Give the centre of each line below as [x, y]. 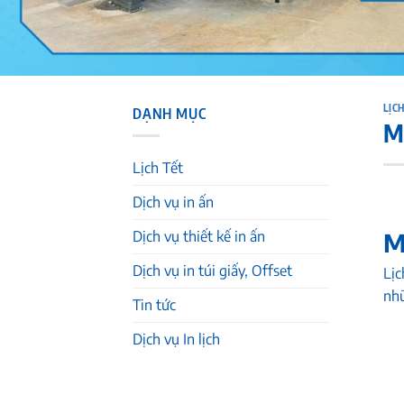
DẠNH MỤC [170, 113]
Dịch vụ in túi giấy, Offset [212, 271]
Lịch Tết [158, 168]
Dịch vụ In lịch [176, 340]
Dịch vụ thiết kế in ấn [199, 237]
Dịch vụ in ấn [173, 202]
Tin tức [154, 305]
